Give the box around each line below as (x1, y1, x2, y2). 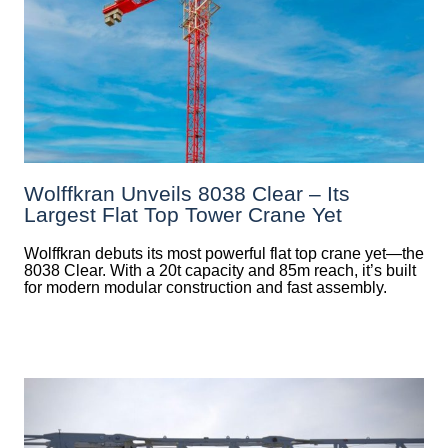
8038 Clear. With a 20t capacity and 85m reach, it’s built (24, 261, 416, 279)
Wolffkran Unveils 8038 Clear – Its (24, 181, 350, 205)
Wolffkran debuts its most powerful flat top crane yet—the (24, 244, 424, 262)
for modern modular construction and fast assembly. (24, 278, 387, 296)
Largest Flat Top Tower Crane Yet (24, 202, 342, 226)
